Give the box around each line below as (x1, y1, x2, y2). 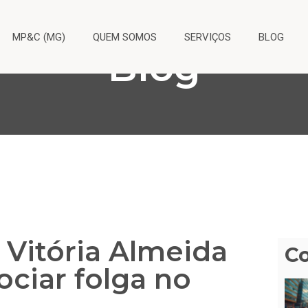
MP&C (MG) (12, 30, 65, 43)
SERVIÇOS (184, 30, 231, 43)
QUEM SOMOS (93, 30, 157, 43)
